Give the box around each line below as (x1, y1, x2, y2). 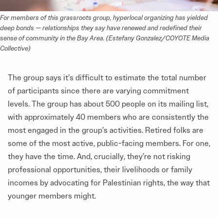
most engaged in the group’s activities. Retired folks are (8, 125, 203, 135)
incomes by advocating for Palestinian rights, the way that (8, 178, 210, 187)
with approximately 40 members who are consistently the (8, 112, 209, 122)
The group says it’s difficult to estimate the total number (8, 73, 206, 82)
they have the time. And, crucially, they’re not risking (8, 151, 190, 161)
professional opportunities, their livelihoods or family (8, 164, 192, 174)
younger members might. (8, 191, 96, 200)
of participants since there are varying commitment (8, 86, 189, 95)
